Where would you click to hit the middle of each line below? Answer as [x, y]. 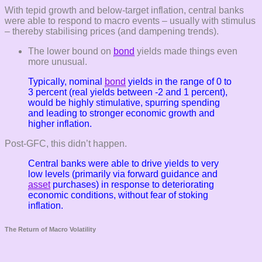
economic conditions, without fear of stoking [118, 195]
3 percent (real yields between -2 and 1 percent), [128, 92]
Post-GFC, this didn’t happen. [66, 143]
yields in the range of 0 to [179, 81]
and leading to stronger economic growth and [121, 113]
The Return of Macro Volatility [50, 229]
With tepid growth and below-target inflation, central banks [124, 10]
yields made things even [186, 51]
